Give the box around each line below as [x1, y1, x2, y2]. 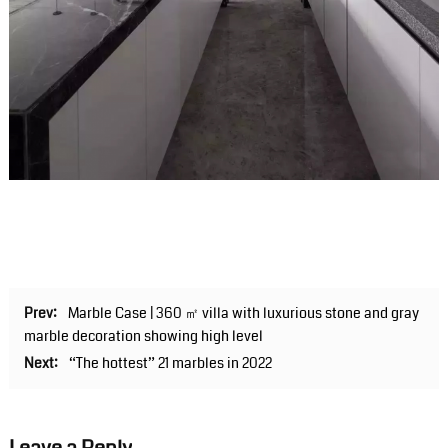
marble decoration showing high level [23, 325, 263, 346]
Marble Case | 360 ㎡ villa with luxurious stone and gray [67, 302, 419, 323]
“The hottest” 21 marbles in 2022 [68, 352, 272, 373]
